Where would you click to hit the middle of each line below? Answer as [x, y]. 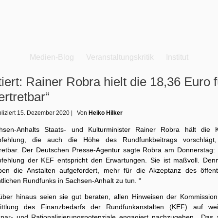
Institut [177, 57]
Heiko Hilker [106, 113]
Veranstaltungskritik [120, 57]
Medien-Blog [52, 57]
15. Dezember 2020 [43, 113]
